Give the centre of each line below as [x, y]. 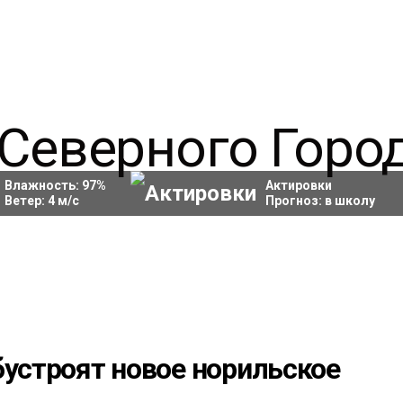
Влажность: [43, 185]
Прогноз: [295, 201]
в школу [349, 201]
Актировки [298, 185]
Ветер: [26, 201]
